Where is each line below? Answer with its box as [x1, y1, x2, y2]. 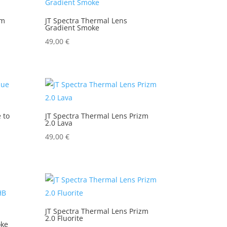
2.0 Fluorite [45, 213, 84, 223]
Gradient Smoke [45, 22, 100, 32]
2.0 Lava [45, 118, 73, 128]
